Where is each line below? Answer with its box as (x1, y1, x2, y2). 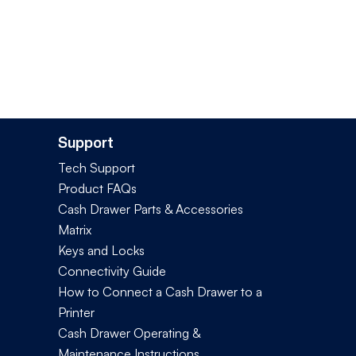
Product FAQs (58, 180, 137, 196)
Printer (58, 304, 95, 320)
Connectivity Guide (58, 262, 166, 279)
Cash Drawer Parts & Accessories (58, 200, 243, 217)
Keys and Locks (58, 242, 145, 258)
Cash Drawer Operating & (58, 324, 200, 341)
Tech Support (58, 159, 135, 176)
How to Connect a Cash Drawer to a (58, 283, 262, 300)
